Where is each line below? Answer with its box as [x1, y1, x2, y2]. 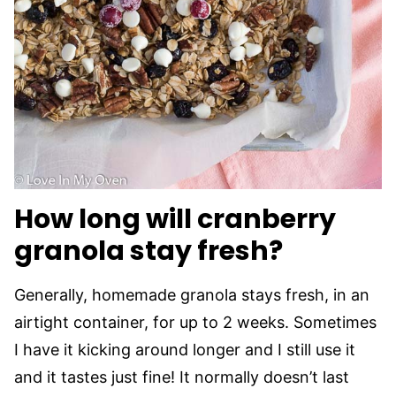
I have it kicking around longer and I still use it [14, 340, 355, 359]
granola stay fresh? [14, 232, 283, 270]
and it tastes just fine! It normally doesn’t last [14, 368, 349, 386]
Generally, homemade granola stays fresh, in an [14, 286, 369, 304]
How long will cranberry [14, 201, 336, 238]
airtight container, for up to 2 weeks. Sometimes [14, 313, 377, 331]
